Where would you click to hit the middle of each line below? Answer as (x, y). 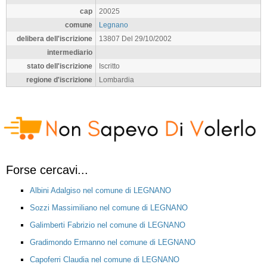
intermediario (70, 52)
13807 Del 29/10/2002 (135, 38)
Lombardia (117, 80)
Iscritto (109, 66)
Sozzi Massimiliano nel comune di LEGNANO (109, 207)
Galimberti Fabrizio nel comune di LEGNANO (108, 225)
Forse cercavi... (47, 170)
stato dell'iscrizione (60, 66)
